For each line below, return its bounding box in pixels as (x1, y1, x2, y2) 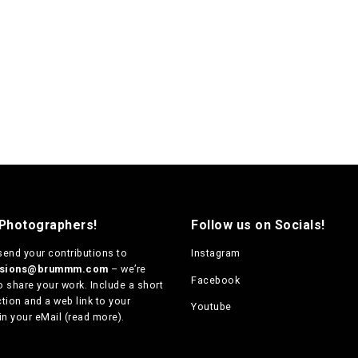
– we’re (108, 263, 146, 276)
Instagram (191, 247, 241, 260)
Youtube (191, 300, 232, 312)
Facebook (191, 273, 240, 286)
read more (68, 311, 118, 324)
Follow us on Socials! (191, 217, 325, 233)
